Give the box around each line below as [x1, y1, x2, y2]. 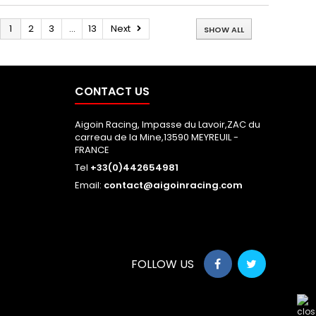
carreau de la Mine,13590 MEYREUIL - [74, 130, 238, 144]
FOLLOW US [130, 255, 194, 272]
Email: [74, 178, 104, 192]
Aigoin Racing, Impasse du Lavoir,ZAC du [74, 117, 260, 131]
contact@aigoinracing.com [103, 178, 243, 192]
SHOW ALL [203, 23, 244, 35]
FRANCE [74, 142, 109, 157]
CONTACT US [74, 83, 150, 99]
